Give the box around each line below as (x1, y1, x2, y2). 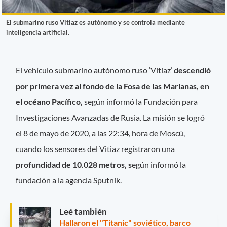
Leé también (59, 206, 107, 217)
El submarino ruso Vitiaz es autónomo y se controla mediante (6, 18, 185, 26)
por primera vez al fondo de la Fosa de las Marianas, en (16, 81, 210, 91)
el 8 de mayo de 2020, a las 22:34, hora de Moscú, (16, 128, 185, 138)
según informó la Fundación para (84, 96, 198, 106)
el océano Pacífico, (16, 96, 85, 106)
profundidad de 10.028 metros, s (16, 159, 132, 169)
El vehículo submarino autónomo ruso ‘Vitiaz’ (16, 65, 174, 75)
